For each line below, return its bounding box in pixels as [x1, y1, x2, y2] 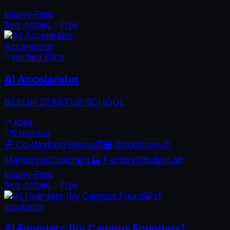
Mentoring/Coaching [4, 154, 90, 165]
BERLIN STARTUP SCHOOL [4, 97, 125, 108]
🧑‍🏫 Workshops [94, 139, 162, 150]
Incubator [4, 201, 44, 212]
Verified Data [10, 51, 65, 63]
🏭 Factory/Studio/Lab [90, 154, 183, 165]
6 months [11, 127, 50, 138]
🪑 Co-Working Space [4, 139, 94, 150]
